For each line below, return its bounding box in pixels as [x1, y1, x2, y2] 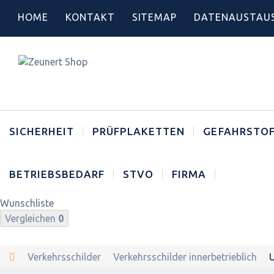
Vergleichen [5, 213, 58, 224]
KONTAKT [65, 12, 115, 23]
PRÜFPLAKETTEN [92, 125, 185, 137]
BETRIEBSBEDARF [9, 168, 105, 180]
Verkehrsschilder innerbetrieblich [113, 251, 257, 262]
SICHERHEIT [9, 125, 75, 137]
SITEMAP [131, 12, 177, 23]
